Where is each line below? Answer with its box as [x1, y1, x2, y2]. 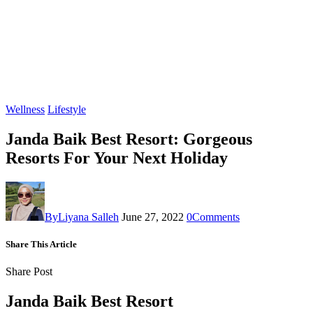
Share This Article [6, 238, 77, 249]
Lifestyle [48, 103, 86, 115]
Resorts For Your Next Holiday [6, 148, 228, 167]
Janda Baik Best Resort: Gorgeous [6, 129, 252, 148]
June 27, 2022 [122, 210, 184, 223]
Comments [192, 210, 240, 223]
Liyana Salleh [58, 210, 119, 223]
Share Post [6, 265, 52, 278]
